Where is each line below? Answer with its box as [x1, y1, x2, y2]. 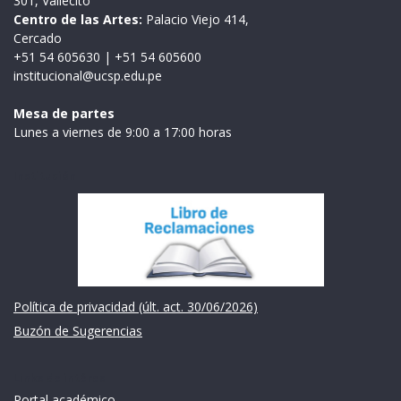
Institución [13, 167, 76, 183]
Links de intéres [13, 371, 106, 387]
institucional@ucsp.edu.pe [13, 66, 162, 84]
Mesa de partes [13, 104, 115, 122]
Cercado [13, 29, 62, 47]
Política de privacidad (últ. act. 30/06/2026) [13, 298, 258, 316]
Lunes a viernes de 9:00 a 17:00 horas [13, 123, 232, 141]
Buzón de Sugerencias [13, 322, 142, 340]
